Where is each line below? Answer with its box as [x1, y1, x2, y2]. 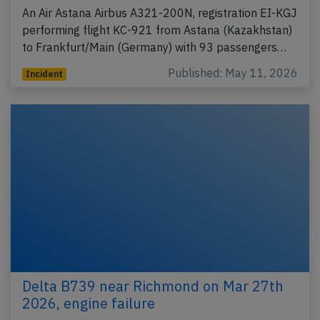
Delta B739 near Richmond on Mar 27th [22, 276, 284, 296]
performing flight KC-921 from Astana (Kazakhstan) [22, 22, 292, 37]
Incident [25, 68, 63, 79]
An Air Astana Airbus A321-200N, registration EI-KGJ [22, 5, 297, 20]
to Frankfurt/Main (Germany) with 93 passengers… [22, 39, 286, 54]
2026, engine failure [22, 293, 155, 313]
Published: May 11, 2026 [168, 65, 298, 80]
